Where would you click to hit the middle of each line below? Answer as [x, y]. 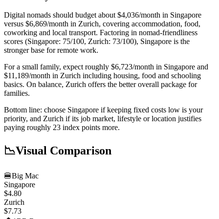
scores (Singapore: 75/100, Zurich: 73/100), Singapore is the [97, 42]
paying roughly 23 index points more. [62, 128]
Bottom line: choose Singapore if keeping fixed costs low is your [103, 110]
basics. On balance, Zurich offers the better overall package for [100, 85]
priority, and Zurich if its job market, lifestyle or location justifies [103, 119]
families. [17, 93]
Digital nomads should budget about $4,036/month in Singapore [103, 15]
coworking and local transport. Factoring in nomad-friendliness [101, 33]
